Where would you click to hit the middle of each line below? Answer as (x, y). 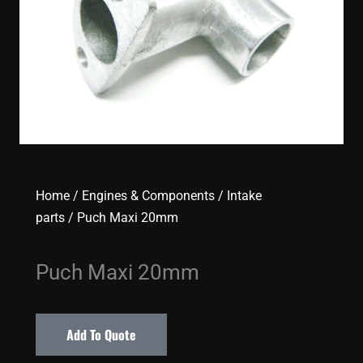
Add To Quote (101, 335)
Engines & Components (148, 196)
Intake (244, 196)
